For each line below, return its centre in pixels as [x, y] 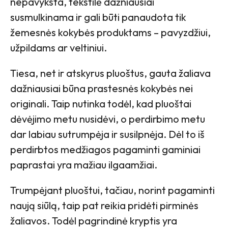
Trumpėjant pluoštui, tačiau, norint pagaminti [112, 190]
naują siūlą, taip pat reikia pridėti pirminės [104, 206]
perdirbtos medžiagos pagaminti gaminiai [105, 150]
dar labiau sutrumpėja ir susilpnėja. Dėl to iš [107, 134]
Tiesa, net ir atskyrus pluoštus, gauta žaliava [110, 73]
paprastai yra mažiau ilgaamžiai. [85, 165]
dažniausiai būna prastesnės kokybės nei [102, 89]
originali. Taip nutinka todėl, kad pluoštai [101, 104]
